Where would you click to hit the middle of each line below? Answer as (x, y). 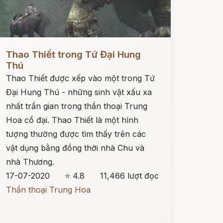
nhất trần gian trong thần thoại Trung (76, 106)
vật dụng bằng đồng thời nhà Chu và (75, 148)
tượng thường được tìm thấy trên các (76, 134)
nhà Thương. (30, 162)
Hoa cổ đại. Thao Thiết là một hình (72, 120)
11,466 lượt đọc (129, 176)
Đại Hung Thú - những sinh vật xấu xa (79, 92)
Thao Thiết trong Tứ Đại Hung (73, 55)
